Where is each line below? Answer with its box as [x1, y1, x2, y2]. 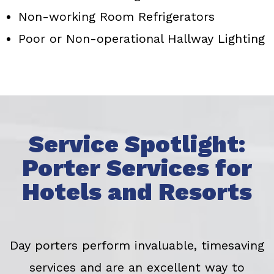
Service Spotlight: [29, 130, 245, 158]
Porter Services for [22, 154, 252, 182]
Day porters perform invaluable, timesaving [10, 238, 264, 253]
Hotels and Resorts [22, 178, 252, 206]
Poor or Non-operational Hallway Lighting [18, 31, 265, 46]
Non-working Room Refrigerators [18, 9, 215, 24]
